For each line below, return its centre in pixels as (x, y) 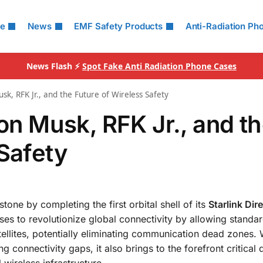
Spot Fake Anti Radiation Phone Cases (159, 66)
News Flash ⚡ (54, 66)
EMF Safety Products (119, 26)
